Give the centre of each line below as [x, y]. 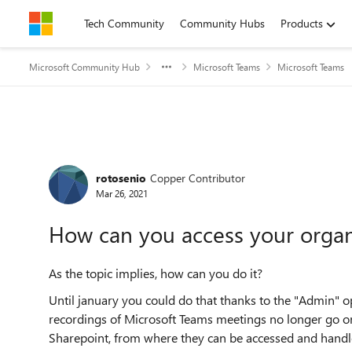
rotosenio [121, 178]
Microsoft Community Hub [84, 67]
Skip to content [81, 23]
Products [302, 23]
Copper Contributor [198, 178]
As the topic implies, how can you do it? [156, 273]
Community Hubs [222, 23]
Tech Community [124, 23]
